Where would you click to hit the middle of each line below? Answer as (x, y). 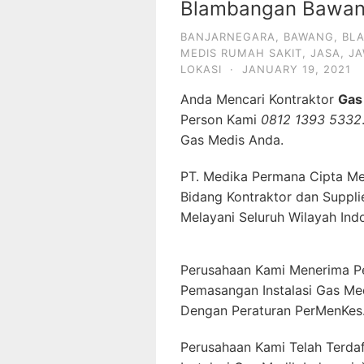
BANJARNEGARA (228, 37)
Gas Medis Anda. (232, 140)
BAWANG (309, 37)
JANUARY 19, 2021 (297, 69)
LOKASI (201, 69)
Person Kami (221, 119)
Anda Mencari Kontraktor (259, 99)
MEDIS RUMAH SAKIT (241, 53)
